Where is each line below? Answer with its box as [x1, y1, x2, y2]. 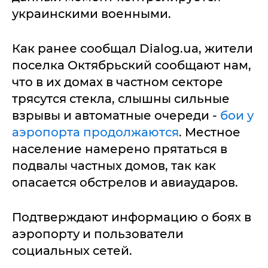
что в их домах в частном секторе [12, 75, 223, 89]
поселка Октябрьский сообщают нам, [12, 58, 251, 72]
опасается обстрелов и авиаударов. [12, 175, 238, 190]
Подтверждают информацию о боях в [12, 210, 251, 224]
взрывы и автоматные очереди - [12, 108, 220, 123]
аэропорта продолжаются [12, 125, 179, 139]
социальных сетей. [12, 243, 132, 258]
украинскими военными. [12, 7, 171, 21]
